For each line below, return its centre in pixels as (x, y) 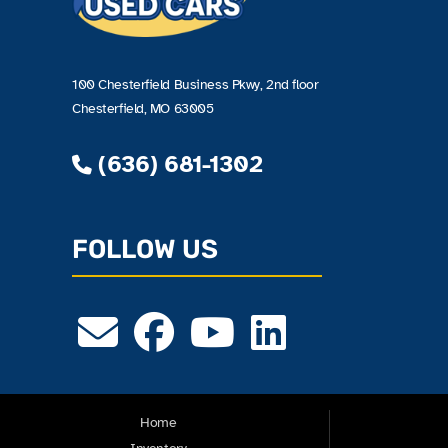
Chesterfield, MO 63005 (143, 107)
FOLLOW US (145, 249)
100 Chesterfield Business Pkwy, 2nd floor (195, 83)
